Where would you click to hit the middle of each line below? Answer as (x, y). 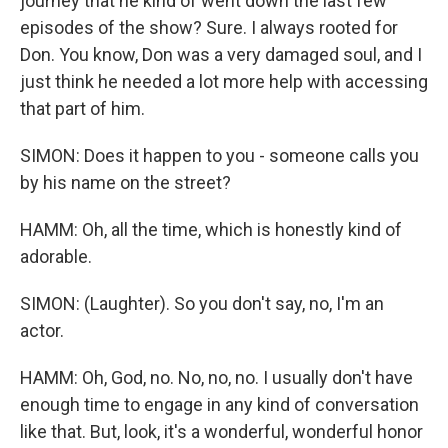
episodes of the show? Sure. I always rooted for (209, 27)
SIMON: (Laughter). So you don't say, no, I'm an (202, 303)
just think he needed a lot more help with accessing (224, 81)
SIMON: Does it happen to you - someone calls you (219, 155)
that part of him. (82, 108)
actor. (42, 330)
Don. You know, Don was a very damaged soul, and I (221, 54)
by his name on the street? (125, 182)
